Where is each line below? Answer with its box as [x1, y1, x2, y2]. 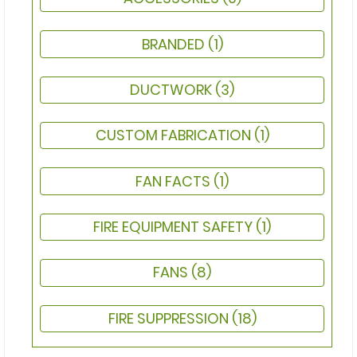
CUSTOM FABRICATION [95, 125, 254, 146]
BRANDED [141, 33, 208, 54]
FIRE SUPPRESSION [108, 308, 232, 328]
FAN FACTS [135, 171, 214, 191]
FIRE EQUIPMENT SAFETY [93, 217, 256, 237]
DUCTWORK [130, 79, 215, 100]
